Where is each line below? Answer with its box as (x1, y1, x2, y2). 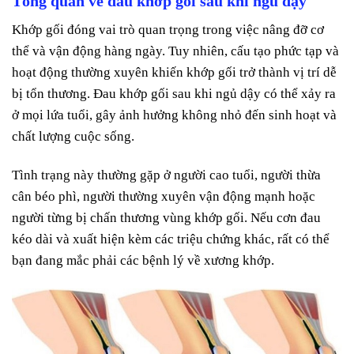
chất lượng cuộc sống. (12, 129, 134, 145)
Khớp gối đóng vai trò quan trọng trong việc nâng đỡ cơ (12, 22, 324, 38)
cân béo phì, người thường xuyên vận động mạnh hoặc (12, 189, 315, 205)
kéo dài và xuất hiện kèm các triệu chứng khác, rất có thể (12, 232, 330, 247)
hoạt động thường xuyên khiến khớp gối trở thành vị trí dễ (12, 65, 337, 81)
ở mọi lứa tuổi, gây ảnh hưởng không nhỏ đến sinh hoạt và (12, 107, 337, 123)
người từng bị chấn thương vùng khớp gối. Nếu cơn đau (12, 210, 321, 226)
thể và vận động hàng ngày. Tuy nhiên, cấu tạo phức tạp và (12, 43, 339, 59)
